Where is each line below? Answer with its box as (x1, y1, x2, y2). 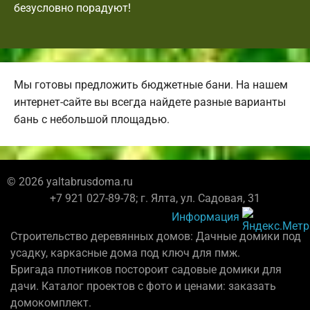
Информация (172, 210, 239, 224)
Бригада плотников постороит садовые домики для (10, 263, 282, 277)
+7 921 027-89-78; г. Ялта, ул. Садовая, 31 (50, 192, 260, 206)
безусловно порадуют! (14, 1, 131, 15)
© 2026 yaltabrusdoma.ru (7, 175, 133, 189)
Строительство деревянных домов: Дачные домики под (10, 230, 301, 244)
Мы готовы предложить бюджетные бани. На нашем (14, 78, 288, 92)
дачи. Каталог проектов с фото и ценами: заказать (10, 280, 276, 293)
